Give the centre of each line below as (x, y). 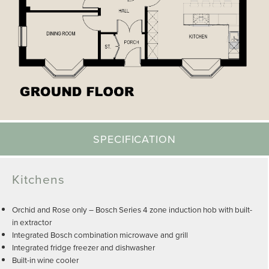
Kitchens (39, 179)
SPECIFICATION (134, 139)
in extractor (32, 222)
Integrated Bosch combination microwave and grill (100, 235)
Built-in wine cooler (45, 260)
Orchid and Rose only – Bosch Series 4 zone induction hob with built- (132, 210)
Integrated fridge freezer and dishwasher (83, 247)
